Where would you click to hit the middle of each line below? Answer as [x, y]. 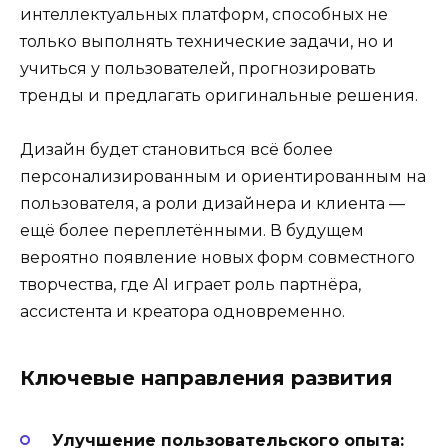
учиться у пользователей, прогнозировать [198, 69]
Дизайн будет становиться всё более [176, 150]
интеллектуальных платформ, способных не [204, 15]
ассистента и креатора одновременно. [182, 312]
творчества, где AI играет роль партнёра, [190, 285]
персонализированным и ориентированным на [223, 177]
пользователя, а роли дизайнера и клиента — [212, 204]
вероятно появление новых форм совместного [217, 258]
